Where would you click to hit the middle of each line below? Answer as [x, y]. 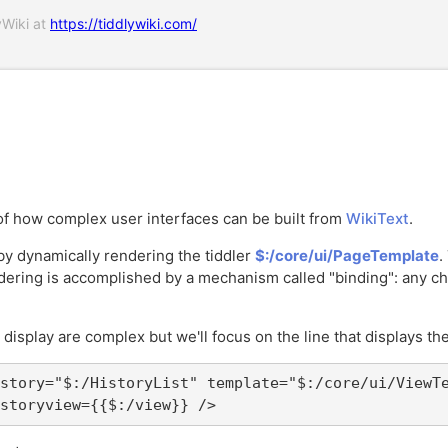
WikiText [377, 219]
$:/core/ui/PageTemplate [347, 256]
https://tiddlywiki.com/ [123, 23]
